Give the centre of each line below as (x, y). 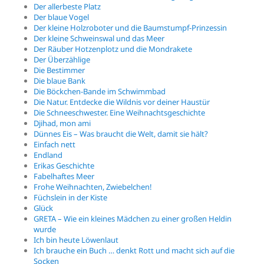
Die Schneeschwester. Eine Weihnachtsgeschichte (120, 112)
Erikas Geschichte (64, 165)
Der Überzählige (62, 59)
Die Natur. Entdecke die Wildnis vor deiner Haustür (122, 102)
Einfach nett (55, 144)
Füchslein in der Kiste (71, 197)
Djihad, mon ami (62, 123)
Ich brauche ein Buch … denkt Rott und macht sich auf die (134, 250)
